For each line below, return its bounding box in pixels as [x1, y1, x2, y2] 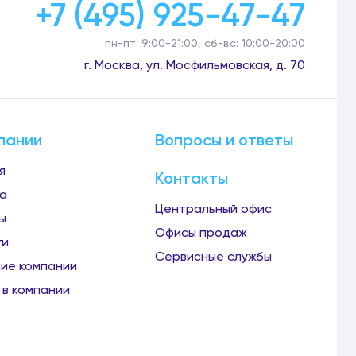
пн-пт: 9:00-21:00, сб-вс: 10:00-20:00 [105, 37, 305, 49]
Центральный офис [155, 201, 272, 216]
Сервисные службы [155, 249, 272, 264]
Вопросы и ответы [155, 130, 293, 149]
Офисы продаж [155, 225, 247, 240]
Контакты [155, 168, 228, 188]
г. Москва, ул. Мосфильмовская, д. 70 [84, 57, 305, 72]
